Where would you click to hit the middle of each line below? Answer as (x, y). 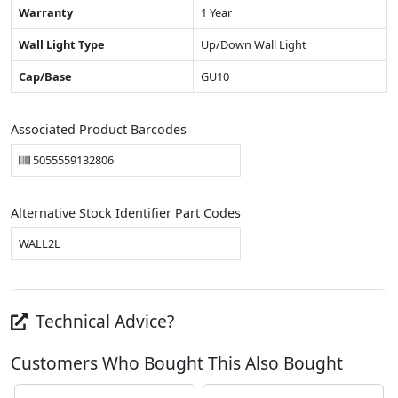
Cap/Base (45, 77)
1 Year (216, 13)
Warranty (46, 13)
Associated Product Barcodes (99, 130)
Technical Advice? (103, 322)
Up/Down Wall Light (254, 45)
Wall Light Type (62, 45)
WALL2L (40, 244)
